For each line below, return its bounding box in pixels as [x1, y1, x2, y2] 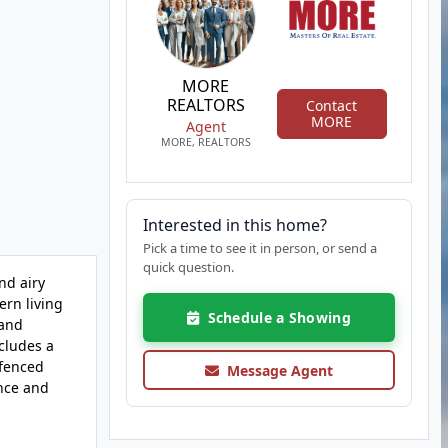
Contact [306, 95, 358, 115]
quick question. [142, 258, 234, 276]
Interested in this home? [142, 214, 327, 236]
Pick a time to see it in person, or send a [142, 239, 377, 257]
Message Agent [218, 360, 333, 380]
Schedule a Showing [198, 308, 351, 327]
